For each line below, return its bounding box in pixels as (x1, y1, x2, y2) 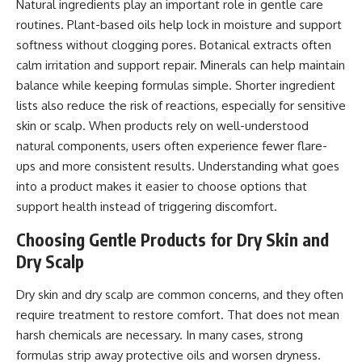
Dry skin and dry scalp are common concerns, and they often (16, 286, 343, 302)
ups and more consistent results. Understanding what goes (16, 158, 339, 174)
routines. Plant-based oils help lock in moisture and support (16, 16, 342, 32)
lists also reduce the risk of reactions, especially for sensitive (16, 97, 346, 113)
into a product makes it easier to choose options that (16, 178, 307, 194)
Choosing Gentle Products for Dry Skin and (16, 228, 329, 250)
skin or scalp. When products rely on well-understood (16, 117, 309, 133)
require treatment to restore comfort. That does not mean (16, 306, 339, 322)
